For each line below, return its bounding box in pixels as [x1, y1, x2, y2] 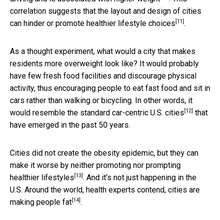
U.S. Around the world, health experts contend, [10, 185, 168, 194]
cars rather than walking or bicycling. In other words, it [10, 95, 192, 105]
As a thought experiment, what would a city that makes [10, 46, 195, 56]
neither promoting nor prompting [71, 160, 181, 170]
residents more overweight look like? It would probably [10, 58, 199, 68]
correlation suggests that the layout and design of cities [10, 6, 201, 16]
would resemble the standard [10, 108, 112, 117]
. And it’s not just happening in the [83, 172, 196, 182]
